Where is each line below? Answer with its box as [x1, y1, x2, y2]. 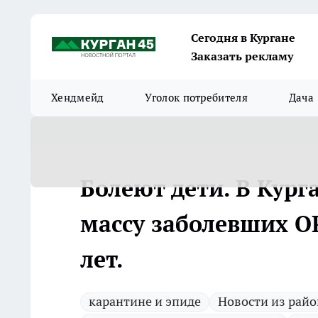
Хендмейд [51, 91, 104, 104]
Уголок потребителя [145, 91, 248, 104]
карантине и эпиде [89, 293, 201, 309]
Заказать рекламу [191, 49, 293, 63]
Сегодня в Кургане [191, 31, 295, 45]
